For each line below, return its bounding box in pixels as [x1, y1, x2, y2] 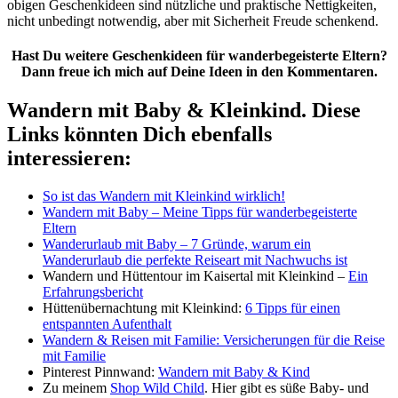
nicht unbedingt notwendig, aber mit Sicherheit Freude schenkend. [7, 12, 378, 28]
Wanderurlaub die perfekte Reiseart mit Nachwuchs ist [43, 252, 347, 268]
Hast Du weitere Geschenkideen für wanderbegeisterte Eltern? [11, 47, 387, 63]
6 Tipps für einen [245, 300, 340, 316]
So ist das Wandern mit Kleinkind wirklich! [43, 188, 285, 204]
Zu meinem [43, 380, 110, 396]
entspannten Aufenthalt [43, 316, 171, 332]
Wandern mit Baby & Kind [158, 364, 310, 380]
